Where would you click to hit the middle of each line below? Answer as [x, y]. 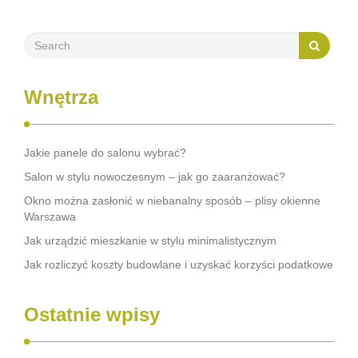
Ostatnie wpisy [92, 314]
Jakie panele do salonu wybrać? [105, 153]
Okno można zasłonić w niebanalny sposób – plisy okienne [172, 201]
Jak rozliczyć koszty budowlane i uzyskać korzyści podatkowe [179, 265]
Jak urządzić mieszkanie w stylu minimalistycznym [150, 241]
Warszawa [50, 217]
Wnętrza [61, 97]
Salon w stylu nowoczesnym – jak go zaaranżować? [155, 177]
